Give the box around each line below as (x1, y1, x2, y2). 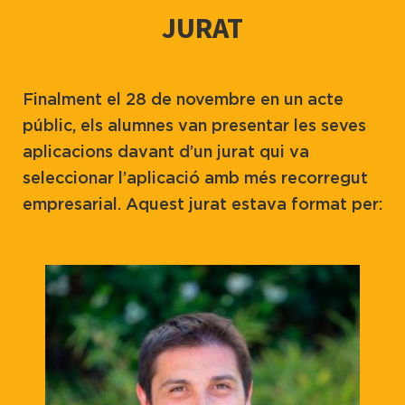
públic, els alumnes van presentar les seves (23, 116, 366, 136)
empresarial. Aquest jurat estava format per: (23, 194, 382, 214)
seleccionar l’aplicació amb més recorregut (23, 168, 368, 188)
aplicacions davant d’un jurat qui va (23, 142, 309, 162)
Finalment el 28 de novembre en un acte (23, 89, 344, 109)
